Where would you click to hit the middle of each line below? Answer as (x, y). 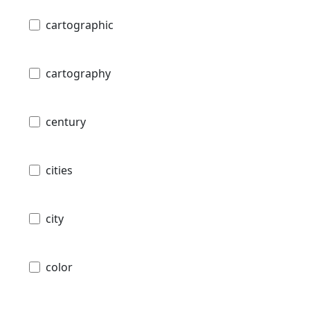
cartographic (80, 25)
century (66, 122)
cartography (78, 74)
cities (59, 171)
